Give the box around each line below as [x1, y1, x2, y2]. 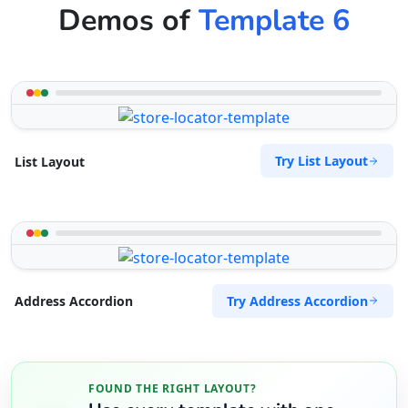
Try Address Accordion [227, 291, 368, 310]
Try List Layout [275, 152, 368, 170]
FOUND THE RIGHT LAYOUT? [88, 380, 257, 396]
